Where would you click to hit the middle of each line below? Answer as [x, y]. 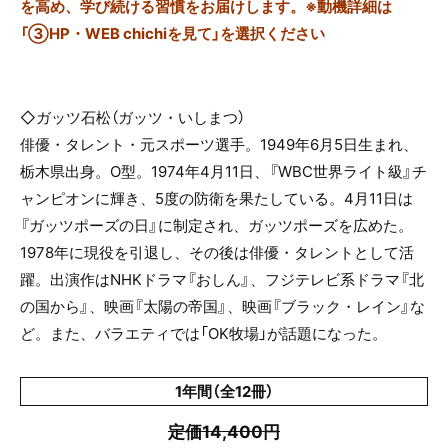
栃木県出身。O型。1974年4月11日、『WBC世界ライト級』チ [223, 171]
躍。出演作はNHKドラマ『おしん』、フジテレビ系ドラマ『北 [222, 279]
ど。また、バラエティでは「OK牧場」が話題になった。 [203, 333]
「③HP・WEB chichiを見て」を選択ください [172, 33]
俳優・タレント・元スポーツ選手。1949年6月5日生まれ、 [219, 144]
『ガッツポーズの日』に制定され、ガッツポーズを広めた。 [216, 225]
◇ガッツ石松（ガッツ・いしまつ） [132, 117]
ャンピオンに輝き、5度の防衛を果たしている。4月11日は [216, 198]
